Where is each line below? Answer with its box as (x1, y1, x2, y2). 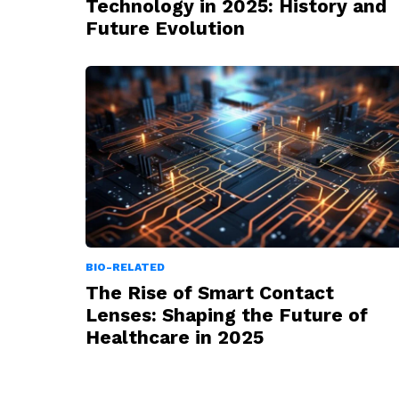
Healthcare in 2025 (85, 326, 264, 349)
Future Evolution (85, 16, 245, 39)
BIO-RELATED (85, 261, 165, 274)
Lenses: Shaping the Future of (85, 304, 368, 327)
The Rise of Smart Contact (85, 281, 334, 305)
